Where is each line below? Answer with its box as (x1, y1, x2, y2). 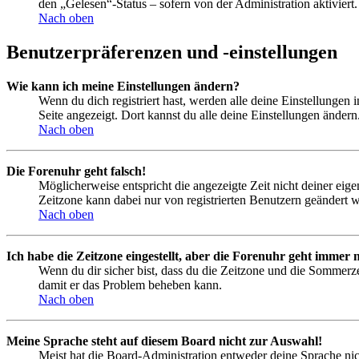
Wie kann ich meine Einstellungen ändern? (6, 79, 240, 93)
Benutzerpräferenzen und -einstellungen (6, 42, 337, 63)
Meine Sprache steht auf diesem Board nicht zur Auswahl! (6, 333, 322, 348)
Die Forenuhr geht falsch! (6, 163, 146, 178)
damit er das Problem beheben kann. (38, 277, 222, 292)
